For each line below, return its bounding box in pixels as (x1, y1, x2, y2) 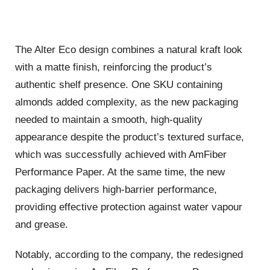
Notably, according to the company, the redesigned (15, 248, 243, 260)
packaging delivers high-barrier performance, (15, 184, 217, 196)
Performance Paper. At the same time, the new (15, 166, 225, 178)
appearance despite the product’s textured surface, (15, 131, 244, 143)
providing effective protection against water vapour (15, 201, 242, 213)
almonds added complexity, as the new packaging (15, 96, 238, 108)
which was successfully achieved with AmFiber (15, 149, 227, 161)
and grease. (15, 219, 68, 231)
